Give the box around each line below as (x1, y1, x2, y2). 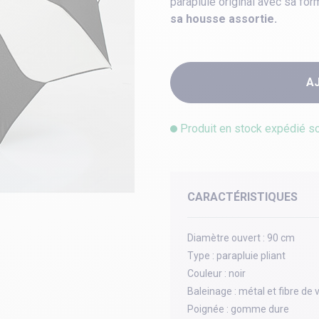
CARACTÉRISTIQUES (187, 190, 298, 204)
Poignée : (187, 303, 229, 315)
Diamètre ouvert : (187, 232, 265, 244)
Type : (187, 250, 214, 262)
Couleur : (187, 268, 226, 280)
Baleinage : (187, 286, 236, 298)
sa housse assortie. (170, 12, 277, 26)
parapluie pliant (216, 250, 286, 262)
